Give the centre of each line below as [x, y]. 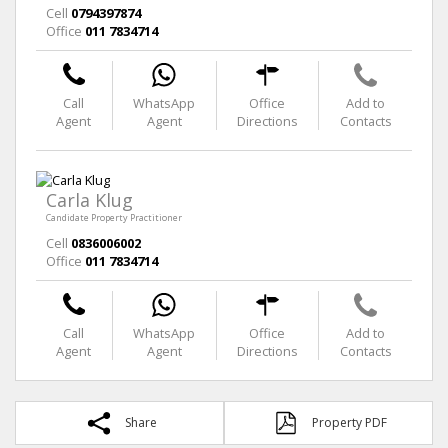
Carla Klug [89, 199]
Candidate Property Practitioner [114, 217]
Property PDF [349, 422]
